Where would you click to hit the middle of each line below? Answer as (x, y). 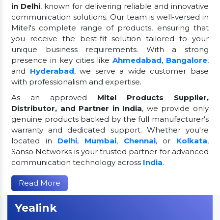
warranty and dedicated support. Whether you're (110, 130)
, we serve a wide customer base (141, 71)
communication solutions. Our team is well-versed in (110, 17)
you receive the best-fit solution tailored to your (110, 39)
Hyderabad (52, 71)
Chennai (139, 141)
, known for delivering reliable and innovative (124, 6)
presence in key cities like (62, 60)
